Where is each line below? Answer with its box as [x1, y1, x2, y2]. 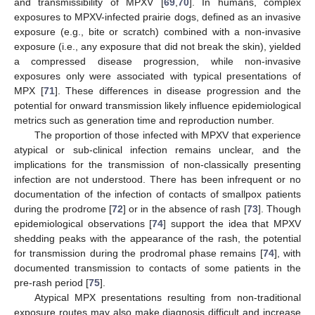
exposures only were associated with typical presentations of [14, 70, 301, 82]
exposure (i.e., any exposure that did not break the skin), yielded [14, 40, 301, 52]
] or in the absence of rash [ [122, 202, 247, 214]
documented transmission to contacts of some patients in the [14, 262, 301, 274]
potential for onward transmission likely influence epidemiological [14, 99, 301, 111]
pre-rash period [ [14, 276, 89, 288]
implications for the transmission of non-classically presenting [14, 158, 301, 170]
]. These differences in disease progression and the [54, 84, 301, 96]
